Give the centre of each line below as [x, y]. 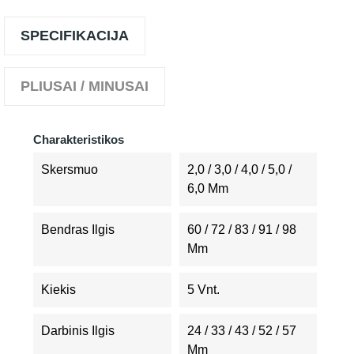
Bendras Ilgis [78, 230]
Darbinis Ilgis [78, 331]
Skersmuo [70, 169]
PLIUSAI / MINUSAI [85, 86]
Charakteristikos [79, 139]
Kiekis [58, 290]
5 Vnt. [203, 290]
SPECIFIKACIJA [75, 36]
